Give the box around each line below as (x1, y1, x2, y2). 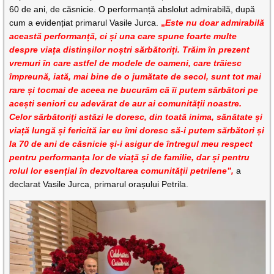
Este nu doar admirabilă (165, 17, 265, 28)
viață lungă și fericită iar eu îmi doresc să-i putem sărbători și (9, 125, 265, 135)
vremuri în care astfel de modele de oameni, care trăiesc (9, 57, 242, 68)
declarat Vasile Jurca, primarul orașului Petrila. (9, 179, 189, 189)
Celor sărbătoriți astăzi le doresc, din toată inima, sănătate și (9, 111, 263, 122)
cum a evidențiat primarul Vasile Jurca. (9, 17, 159, 28)
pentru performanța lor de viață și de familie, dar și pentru (9, 152, 250, 162)
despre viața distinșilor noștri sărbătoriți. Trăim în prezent (9, 44, 250, 54)
